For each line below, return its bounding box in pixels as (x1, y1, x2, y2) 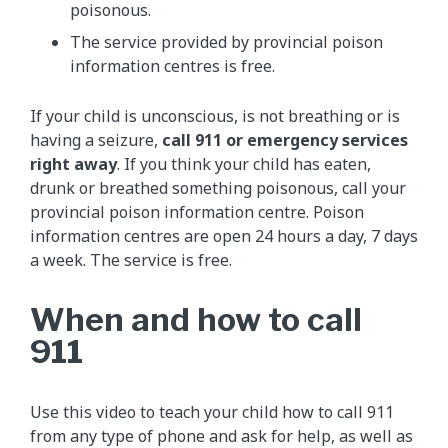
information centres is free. (70, 54, 275, 77)
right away (30, 152, 117, 175)
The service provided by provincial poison (70, 30, 383, 53)
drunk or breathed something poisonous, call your (30, 176, 406, 199)
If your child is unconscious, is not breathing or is (30, 104, 400, 127)
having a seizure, (30, 128, 162, 151)
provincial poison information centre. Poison (30, 200, 364, 223)
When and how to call (30, 299, 362, 339)
